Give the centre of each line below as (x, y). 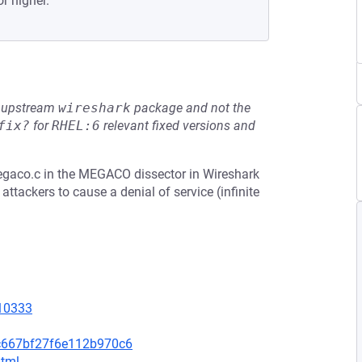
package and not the (191, 108)
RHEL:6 (76, 126)
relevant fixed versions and (178, 126)
